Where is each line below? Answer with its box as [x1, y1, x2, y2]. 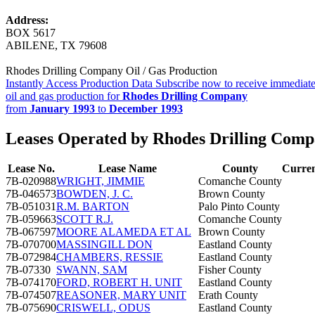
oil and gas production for [6, 89, 122, 102]
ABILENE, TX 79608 [6, 39, 107, 51]
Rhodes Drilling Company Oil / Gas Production [6, 64, 217, 77]
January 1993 [30, 102, 95, 115]
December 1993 [109, 102, 183, 115]
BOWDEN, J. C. [56, 187, 133, 200]
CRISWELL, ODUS [56, 301, 150, 314]
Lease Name [98, 162, 157, 174]
